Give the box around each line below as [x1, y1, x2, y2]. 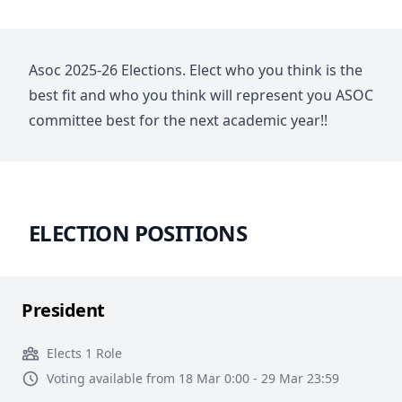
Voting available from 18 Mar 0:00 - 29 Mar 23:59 [47, 370, 339, 387]
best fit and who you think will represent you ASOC [29, 85, 373, 105]
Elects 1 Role [47, 345, 122, 362]
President [22, 298, 105, 322]
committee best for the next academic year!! [29, 110, 331, 130]
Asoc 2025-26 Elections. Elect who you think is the [29, 60, 363, 80]
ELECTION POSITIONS [29, 218, 248, 248]
